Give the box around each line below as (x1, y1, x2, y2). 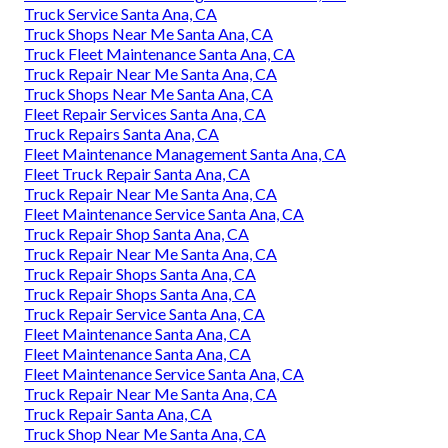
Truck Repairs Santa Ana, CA (24, 123, 219, 143)
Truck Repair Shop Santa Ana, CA (24, 223, 249, 243)
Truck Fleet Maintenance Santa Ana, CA (24, 43, 295, 63)
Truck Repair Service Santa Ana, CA (24, 303, 265, 323)
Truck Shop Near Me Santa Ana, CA (24, 423, 266, 443)
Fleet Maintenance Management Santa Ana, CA (24, 143, 346, 163)
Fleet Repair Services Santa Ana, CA (24, 103, 266, 123)
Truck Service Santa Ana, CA (24, 3, 217, 23)
